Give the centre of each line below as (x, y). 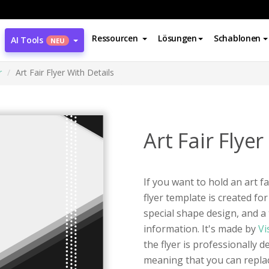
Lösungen (177, 38)
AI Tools (27, 40)
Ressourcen (115, 38)
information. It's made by (201, 229)
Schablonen (237, 38)
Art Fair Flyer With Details (65, 72)
